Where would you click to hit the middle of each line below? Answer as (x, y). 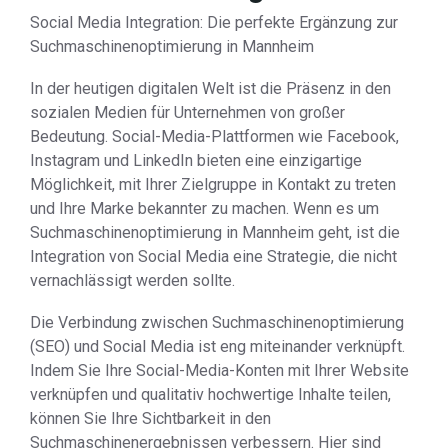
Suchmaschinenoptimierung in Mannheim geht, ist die (215, 232)
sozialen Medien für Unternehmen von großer (187, 112)
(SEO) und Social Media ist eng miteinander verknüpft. (217, 346)
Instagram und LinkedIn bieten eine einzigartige (196, 160)
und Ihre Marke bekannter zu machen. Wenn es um (204, 208)
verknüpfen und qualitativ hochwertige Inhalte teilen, (210, 394)
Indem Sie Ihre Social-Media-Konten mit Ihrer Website (219, 370)
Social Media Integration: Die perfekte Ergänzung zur (214, 22)
